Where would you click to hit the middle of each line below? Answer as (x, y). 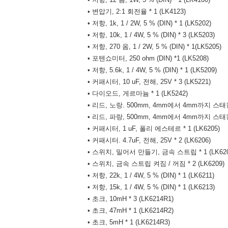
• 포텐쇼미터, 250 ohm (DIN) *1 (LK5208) (148, 58)
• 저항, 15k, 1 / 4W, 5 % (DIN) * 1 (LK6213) (151, 187)
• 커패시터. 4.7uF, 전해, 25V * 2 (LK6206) (149, 140)
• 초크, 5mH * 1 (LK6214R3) (129, 222)
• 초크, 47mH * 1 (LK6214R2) (131, 210)
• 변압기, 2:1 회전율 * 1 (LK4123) (137, 11)
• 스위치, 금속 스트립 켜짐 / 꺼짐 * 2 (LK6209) (156, 164)
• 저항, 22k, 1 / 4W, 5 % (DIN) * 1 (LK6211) (151, 175)
